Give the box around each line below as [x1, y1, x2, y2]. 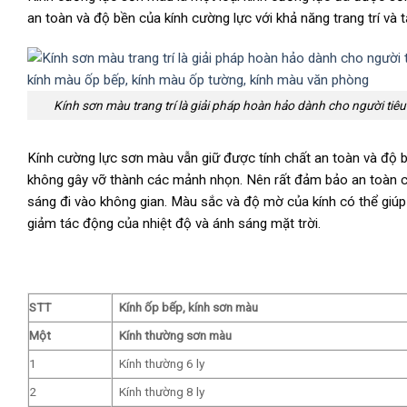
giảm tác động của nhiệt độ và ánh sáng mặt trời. [27, 215, 321, 233]
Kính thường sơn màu [118, 327, 232, 342]
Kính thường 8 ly [118, 383, 204, 399]
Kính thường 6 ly [118, 355, 204, 371]
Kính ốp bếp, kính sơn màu [118, 299, 258, 314]
